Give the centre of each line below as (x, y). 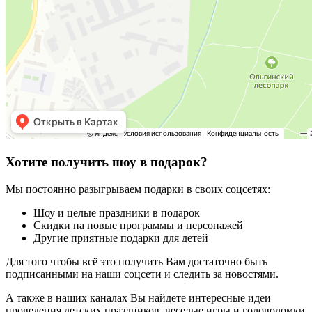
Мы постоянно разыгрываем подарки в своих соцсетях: (139, 189)
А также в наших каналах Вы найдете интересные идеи (138, 297)
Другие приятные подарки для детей (121, 237)
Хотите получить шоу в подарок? (107, 162)
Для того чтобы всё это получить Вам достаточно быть (136, 261)
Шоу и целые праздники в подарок (117, 212)
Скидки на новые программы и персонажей (138, 225)
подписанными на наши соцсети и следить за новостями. (142, 274)
